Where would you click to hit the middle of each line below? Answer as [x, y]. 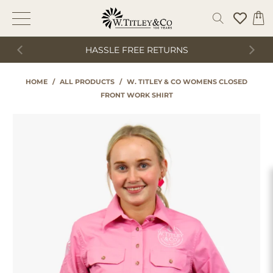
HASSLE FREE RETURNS [136, 50]
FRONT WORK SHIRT [136, 95]
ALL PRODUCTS [87, 82]
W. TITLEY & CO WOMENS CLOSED [187, 82]
